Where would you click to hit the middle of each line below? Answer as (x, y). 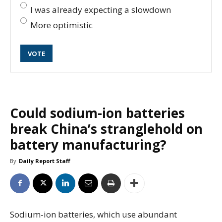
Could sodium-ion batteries (97, 113)
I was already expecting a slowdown (101, 9)
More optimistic (61, 25)
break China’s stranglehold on (106, 129)
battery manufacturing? (88, 144)
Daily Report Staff (45, 161)
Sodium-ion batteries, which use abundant (93, 214)
